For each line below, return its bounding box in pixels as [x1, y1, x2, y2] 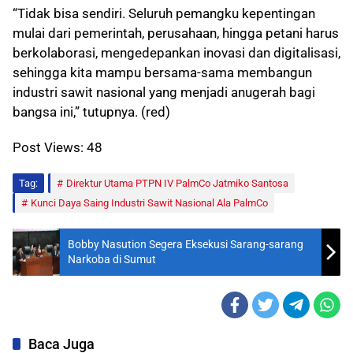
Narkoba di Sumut [68, 253, 156, 266]
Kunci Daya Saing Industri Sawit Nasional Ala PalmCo [31, 197, 268, 210]
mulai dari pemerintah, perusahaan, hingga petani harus [13, 25, 339, 42]
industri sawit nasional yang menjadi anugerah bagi [13, 84, 315, 101]
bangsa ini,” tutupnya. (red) [13, 104, 170, 121]
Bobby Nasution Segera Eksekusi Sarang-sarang [68, 238, 303, 251]
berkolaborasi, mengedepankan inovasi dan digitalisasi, [13, 45, 340, 61]
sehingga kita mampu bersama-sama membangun [13, 65, 312, 81]
